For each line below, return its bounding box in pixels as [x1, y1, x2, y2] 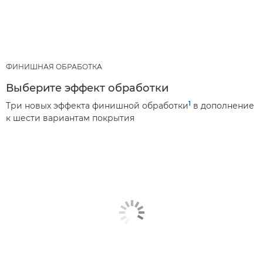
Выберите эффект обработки [6, 82, 168, 95]
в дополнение [191, 100, 254, 112]
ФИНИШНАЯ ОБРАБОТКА [6, 62, 102, 72]
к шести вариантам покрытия [6, 113, 134, 124]
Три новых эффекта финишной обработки [6, 100, 188, 112]
